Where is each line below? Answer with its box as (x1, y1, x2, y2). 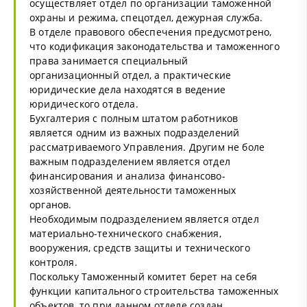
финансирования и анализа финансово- (29, 169, 225, 182)
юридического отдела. (29, 97, 138, 110)
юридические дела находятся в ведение (29, 82, 225, 96)
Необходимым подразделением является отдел (29, 212, 259, 225)
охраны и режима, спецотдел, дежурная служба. (29, 10, 263, 24)
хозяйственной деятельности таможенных (29, 183, 236, 197)
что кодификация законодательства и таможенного (29, 39, 280, 53)
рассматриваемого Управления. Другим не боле (29, 140, 265, 153)
